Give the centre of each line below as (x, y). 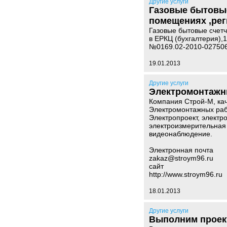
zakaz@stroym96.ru (181, 158)
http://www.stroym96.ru (186, 174)
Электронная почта (181, 150)
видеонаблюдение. (181, 134)
